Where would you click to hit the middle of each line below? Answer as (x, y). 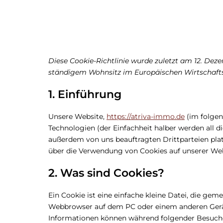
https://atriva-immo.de (146, 116)
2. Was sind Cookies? (106, 173)
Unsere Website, (77, 116)
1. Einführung (85, 94)
